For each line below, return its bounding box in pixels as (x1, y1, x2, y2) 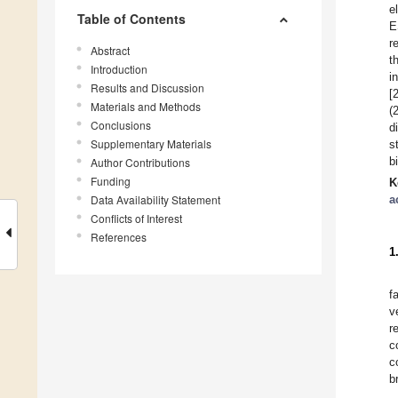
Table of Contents (77, 10, 186, 28)
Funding (91, 173, 131, 189)
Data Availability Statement (91, 192, 220, 208)
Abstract (91, 43, 130, 59)
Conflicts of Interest (91, 211, 182, 227)
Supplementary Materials (91, 136, 211, 152)
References (91, 229, 147, 245)
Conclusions (91, 117, 151, 133)
